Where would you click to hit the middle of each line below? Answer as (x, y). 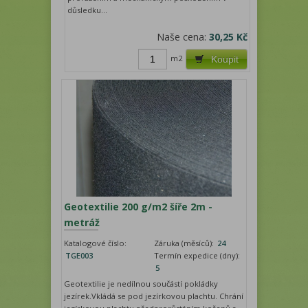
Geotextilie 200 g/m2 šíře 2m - (138, 206)
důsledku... (88, 10)
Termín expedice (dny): (197, 255)
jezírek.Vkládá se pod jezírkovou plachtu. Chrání (154, 296)
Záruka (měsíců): (185, 243)
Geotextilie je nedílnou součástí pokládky (141, 283)
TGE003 (79, 255)
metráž (82, 222)
